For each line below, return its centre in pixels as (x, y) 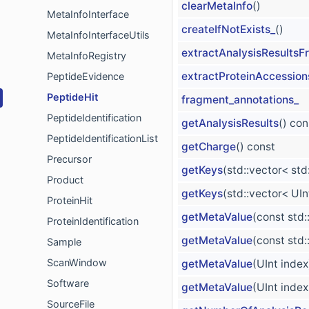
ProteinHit (70, 201)
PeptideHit (72, 97)
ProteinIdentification (93, 221)
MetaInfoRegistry (87, 56)
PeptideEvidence (86, 77)
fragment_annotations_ (240, 99)
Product (65, 180)
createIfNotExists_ (228, 29)
